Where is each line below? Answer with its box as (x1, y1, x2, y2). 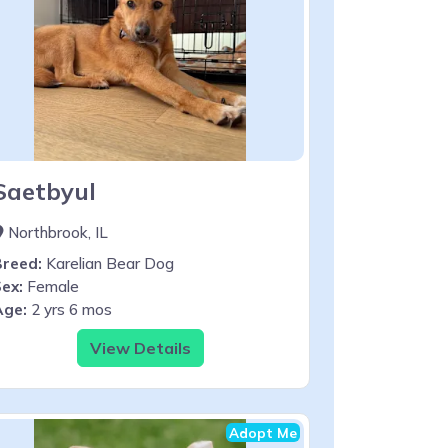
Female (23, 276, 79, 296)
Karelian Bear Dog (42, 253, 174, 273)
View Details (89, 337, 191, 358)
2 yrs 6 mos (27, 299, 112, 319)
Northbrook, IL (4, 222, 108, 242)
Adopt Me (229, 423, 297, 441)
